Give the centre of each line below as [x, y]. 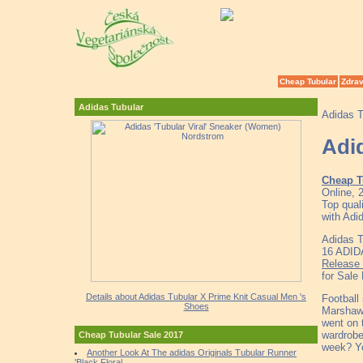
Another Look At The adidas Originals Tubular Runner [192, 352]
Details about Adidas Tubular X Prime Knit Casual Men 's [196, 297]
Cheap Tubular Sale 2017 [131, 335]
